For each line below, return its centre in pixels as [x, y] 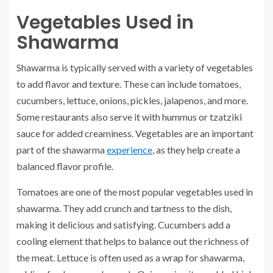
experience [129, 150]
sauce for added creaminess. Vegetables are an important [135, 133]
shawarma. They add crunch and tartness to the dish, [124, 208]
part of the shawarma [62, 150]
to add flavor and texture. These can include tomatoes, [129, 84]
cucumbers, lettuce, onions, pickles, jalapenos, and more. [132, 101]
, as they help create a [196, 150]
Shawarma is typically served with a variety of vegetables [135, 68]
